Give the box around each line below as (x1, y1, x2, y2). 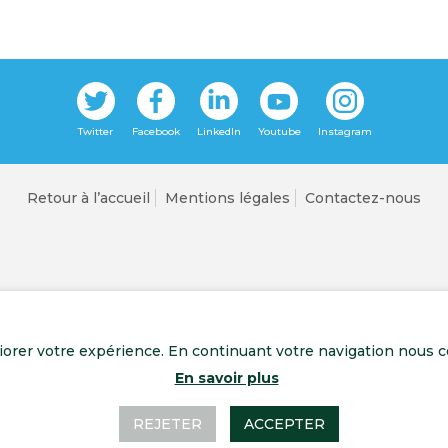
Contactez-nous (305, 189, 421, 208)
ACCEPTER (244, 415, 325, 433)
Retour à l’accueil (27, 189, 150, 208)
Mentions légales (165, 189, 290, 208)
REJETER (133, 415, 202, 433)
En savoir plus (174, 369, 279, 387)
